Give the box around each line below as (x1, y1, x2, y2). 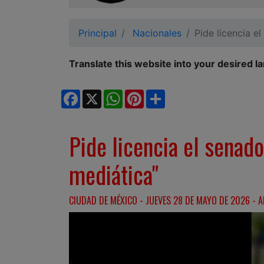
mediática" (69, 157, 159, 192)
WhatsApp (123, 88, 169, 100)
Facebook (80, 88, 124, 100)
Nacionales (133, 27, 181, 39)
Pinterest (144, 88, 183, 100)
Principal (78, 27, 117, 39)
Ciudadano (19, 2, 68, 14)
